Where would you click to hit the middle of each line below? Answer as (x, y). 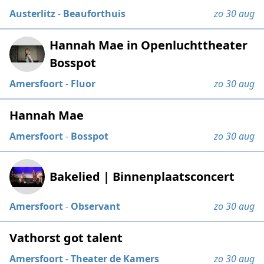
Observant (96, 206)
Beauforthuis (95, 13)
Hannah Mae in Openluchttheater (149, 45)
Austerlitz (33, 13)
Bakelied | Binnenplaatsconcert (142, 176)
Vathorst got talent (66, 237)
